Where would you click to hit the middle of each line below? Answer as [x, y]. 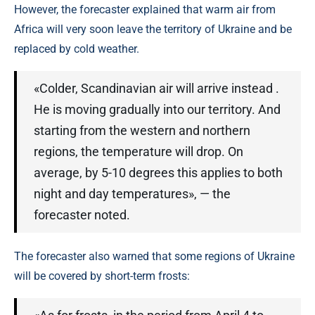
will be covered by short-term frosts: [102, 276]
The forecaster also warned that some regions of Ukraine [154, 256]
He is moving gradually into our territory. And [157, 109]
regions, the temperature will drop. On [139, 152]
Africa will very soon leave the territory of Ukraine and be [153, 29]
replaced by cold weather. [77, 49]
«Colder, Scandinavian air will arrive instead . [156, 88]
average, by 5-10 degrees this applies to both [158, 173]
